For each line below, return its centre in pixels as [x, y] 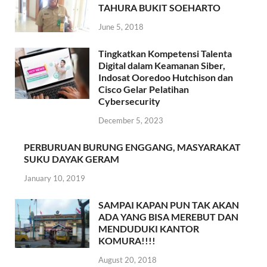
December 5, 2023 [131, 121]
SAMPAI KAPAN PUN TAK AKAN [169, 204]
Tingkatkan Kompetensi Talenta [165, 54]
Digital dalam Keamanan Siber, [162, 66]
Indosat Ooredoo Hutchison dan [166, 77]
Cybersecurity [129, 101]
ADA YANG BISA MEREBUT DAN [168, 216]
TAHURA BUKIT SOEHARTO [159, 8]
